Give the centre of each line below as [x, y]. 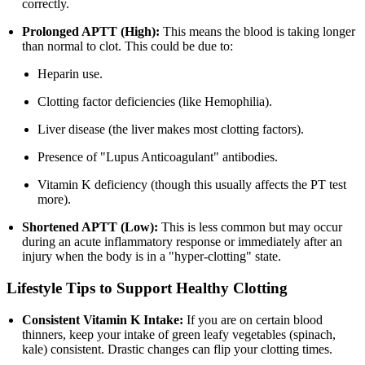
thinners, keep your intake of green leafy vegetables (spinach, [179, 334]
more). [55, 200]
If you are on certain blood [253, 319]
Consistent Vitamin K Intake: [103, 319]
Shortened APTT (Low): [90, 227]
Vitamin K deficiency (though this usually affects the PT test [192, 185]
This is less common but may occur [251, 227]
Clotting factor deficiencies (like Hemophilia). [155, 102]
